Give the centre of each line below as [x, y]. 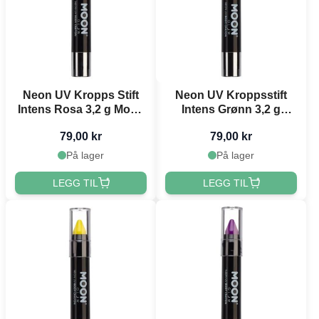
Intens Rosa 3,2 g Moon [81, 109]
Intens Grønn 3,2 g [231, 109]
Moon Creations [231, 123]
